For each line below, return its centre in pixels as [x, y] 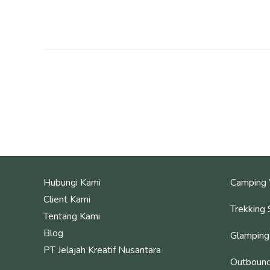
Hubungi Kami [72, 182]
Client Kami [67, 199]
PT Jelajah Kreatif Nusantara [102, 250]
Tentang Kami [72, 216]
